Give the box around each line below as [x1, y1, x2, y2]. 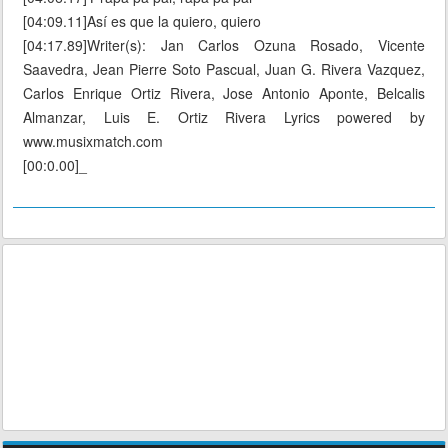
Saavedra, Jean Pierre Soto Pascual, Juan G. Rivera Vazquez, [23, 59, 425, 80]
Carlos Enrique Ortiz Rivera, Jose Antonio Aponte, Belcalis [23, 83, 425, 104]
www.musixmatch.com [23, 131, 163, 152]
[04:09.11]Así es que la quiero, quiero [23, 11, 261, 32]
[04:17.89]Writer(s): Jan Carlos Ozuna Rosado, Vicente [23, 35, 425, 56]
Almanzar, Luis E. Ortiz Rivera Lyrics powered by [23, 107, 425, 128]
